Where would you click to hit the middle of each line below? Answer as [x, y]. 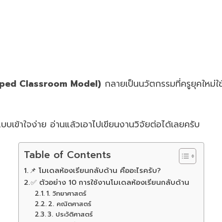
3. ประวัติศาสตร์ [70, 214]
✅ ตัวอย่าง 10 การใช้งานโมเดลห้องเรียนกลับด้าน [110, 182]
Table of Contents [67, 155]
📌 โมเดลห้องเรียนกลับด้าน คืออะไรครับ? [95, 170]
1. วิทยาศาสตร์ [66, 194]
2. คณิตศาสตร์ [69, 204]
